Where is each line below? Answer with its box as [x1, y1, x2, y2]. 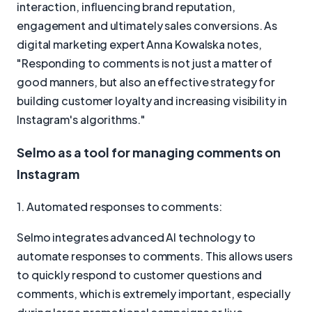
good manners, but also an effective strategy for [17, 75, 276, 90]
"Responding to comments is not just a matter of [17, 56, 273, 71]
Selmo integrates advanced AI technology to [17, 230, 256, 245]
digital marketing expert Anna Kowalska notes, [17, 37, 262, 52]
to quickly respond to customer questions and [17, 267, 262, 283]
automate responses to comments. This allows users [17, 249, 293, 264]
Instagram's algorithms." [17, 112, 146, 127]
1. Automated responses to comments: [17, 198, 222, 214]
